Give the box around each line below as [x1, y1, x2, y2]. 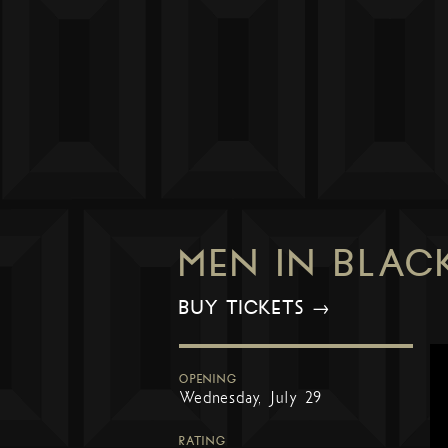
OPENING [179, 372, 237, 387]
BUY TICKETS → [179, 296, 332, 321]
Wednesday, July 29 [179, 387, 323, 409]
